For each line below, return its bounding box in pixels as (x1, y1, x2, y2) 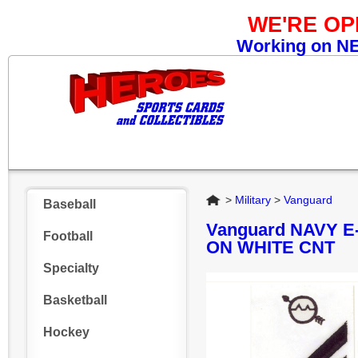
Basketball (43, 293, 107, 307)
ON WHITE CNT (206, 237, 335, 257)
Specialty (43, 261, 99, 275)
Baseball (43, 197, 96, 211)
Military (235, 193, 271, 206)
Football (43, 229, 93, 243)
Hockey (43, 325, 89, 339)
